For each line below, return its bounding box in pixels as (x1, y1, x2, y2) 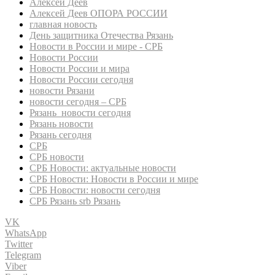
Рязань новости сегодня (29, 107, 131, 118)
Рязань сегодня (29, 129, 91, 140)
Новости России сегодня (29, 74, 133, 85)
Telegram (5, 249, 41, 260)
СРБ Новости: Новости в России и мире (29, 173, 198, 184)
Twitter (5, 238, 33, 249)
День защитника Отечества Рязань (29, 29, 173, 41)
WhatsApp (5, 227, 47, 238)
